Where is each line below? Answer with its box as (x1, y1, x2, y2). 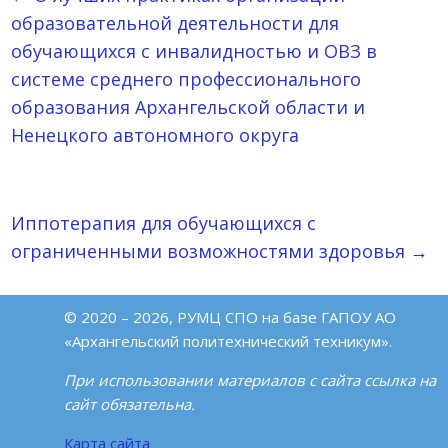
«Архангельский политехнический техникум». (64, 331, 392, 352)
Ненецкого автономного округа (11, 123, 300, 148)
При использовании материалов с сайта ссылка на (64, 370, 436, 391)
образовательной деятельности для (11, 11, 340, 36)
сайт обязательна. (64, 394, 195, 415)
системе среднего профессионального (11, 67, 362, 92)
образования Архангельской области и (11, 95, 366, 120)
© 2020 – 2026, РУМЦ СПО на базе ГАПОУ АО (64, 307, 396, 328)
